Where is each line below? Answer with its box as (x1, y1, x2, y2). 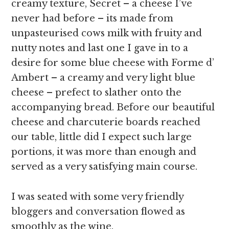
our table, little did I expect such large (11, 131, 192, 143)
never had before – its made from (11, 13, 174, 24)
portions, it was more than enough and (11, 146, 197, 157)
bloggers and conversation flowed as (11, 206, 186, 217)
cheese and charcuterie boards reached (11, 117, 201, 128)
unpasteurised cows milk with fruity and (11, 28, 202, 39)
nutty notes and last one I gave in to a (11, 42, 189, 54)
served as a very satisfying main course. (11, 161, 198, 172)
